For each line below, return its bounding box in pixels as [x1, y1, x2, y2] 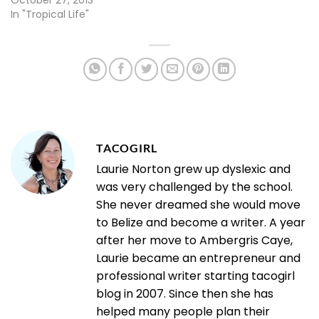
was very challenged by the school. [96, 179, 293, 196]
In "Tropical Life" [11, 7, 89, 22]
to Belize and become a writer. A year [96, 214, 305, 231]
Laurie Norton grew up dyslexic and [96, 161, 291, 178]
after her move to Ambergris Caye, [96, 232, 293, 249]
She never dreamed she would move [96, 197, 300, 214]
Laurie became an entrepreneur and [96, 250, 300, 267]
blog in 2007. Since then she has [96, 286, 273, 303]
